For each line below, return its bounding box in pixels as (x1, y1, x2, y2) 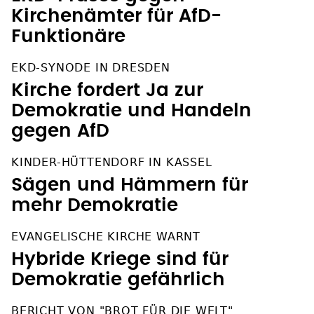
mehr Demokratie (11, 196, 178, 214)
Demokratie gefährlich (11, 270, 225, 289)
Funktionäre (11, 27, 125, 46)
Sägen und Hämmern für (11, 175, 248, 194)
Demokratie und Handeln (11, 101, 252, 120)
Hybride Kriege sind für (11, 250, 228, 268)
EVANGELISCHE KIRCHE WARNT (11, 229, 200, 243)
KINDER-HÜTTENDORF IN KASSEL (11, 155, 212, 169)
